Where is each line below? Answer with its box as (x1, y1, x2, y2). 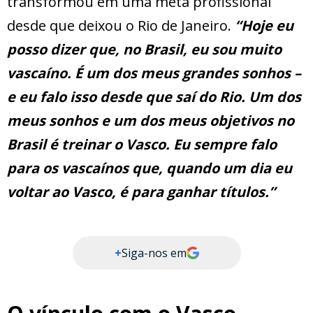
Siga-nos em (121, 245, 187, 261)
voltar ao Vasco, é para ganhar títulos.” (7, 182, 275, 202)
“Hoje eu (231, 16, 293, 36)
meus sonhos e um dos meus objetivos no (7, 111, 294, 131)
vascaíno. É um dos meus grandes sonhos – (7, 64, 301, 83)
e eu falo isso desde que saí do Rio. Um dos (7, 87, 301, 107)
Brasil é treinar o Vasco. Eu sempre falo (7, 135, 277, 154)
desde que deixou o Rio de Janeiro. (7, 16, 231, 36)
